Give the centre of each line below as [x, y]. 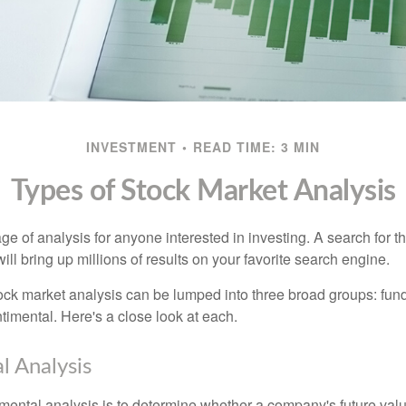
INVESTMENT [131, 147]
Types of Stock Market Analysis [203, 191]
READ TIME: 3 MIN [256, 147]
